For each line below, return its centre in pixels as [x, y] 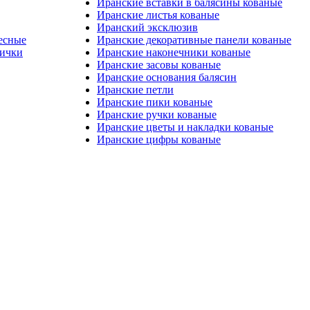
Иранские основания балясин [167, 77]
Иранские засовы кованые [159, 65]
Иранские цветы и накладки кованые [185, 127]
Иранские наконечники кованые [174, 52]
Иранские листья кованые [158, 15]
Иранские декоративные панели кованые [194, 40]
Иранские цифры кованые [159, 139]
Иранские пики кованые [155, 102]
